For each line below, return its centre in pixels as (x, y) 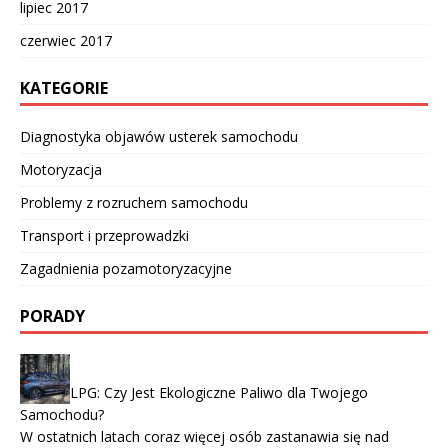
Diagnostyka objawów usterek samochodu (159, 137)
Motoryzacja (61, 170)
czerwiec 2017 (66, 41)
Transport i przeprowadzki (104, 236)
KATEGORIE (64, 88)
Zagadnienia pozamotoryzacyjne (126, 269)
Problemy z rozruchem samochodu (134, 203)
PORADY (52, 316)
